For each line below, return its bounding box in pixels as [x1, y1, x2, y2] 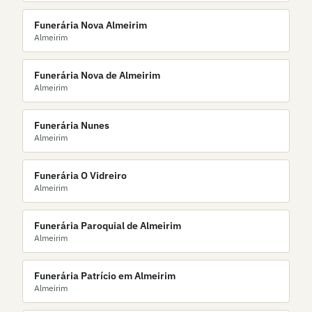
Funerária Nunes [34, 119, 109, 132]
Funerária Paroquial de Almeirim [34, 219, 181, 232]
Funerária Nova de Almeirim [34, 69, 160, 81]
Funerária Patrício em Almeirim [34, 270, 175, 282]
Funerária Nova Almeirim [34, 19, 147, 31]
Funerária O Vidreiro [34, 169, 127, 182]
